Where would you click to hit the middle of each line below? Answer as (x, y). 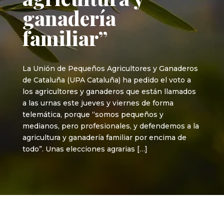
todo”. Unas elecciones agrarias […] (85, 149)
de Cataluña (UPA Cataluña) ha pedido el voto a (106, 80)
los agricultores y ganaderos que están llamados (109, 91)
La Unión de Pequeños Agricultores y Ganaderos (110, 68)
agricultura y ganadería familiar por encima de (104, 137)
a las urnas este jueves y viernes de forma (98, 103)
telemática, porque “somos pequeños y (93, 114)
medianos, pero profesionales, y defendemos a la (110, 126)
